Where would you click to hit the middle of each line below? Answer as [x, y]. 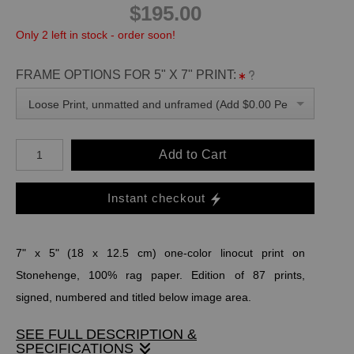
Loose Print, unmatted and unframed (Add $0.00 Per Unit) [173, 104]
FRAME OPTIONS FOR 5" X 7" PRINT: [126, 74]
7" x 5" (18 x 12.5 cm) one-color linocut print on [160, 252]
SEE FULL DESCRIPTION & [106, 334]
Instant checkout [156, 198]
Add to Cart [193, 154]
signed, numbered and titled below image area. [134, 297]
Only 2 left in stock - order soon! [96, 34]
